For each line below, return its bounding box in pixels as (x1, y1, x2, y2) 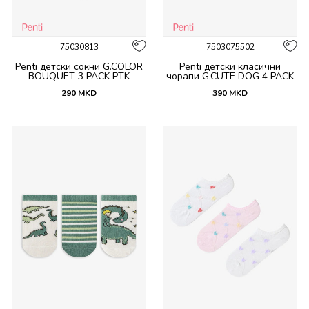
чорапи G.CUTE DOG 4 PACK (166, 69, 294, 83)
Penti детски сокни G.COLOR (15, 59, 143, 73)
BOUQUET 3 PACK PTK (28, 69, 130, 83)
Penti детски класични (179, 59, 281, 73)
